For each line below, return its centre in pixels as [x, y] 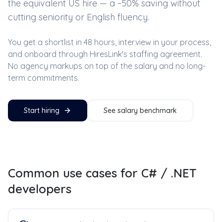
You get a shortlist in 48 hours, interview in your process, [110, 42]
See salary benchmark [140, 111]
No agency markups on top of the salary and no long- [107, 66]
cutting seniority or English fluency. [79, 17]
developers [40, 189]
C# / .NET [169, 173]
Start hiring [42, 111]
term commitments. [44, 78]
